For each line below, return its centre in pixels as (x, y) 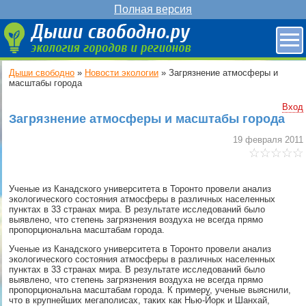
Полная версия (153, 9)
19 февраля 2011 (268, 140)
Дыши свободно (42, 73)
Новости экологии (122, 73)
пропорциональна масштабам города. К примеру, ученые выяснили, (150, 290)
